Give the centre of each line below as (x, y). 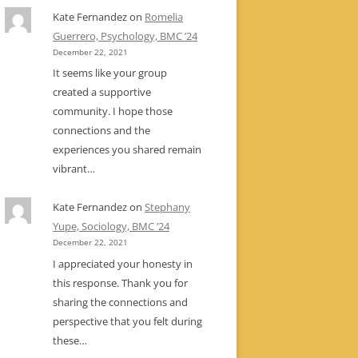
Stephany (167, 207)
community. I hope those (113, 111)
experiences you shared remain (127, 150)
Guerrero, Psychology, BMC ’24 (125, 36)
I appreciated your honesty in (123, 264)
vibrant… (74, 169)
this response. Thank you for (120, 283)
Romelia (164, 16)
